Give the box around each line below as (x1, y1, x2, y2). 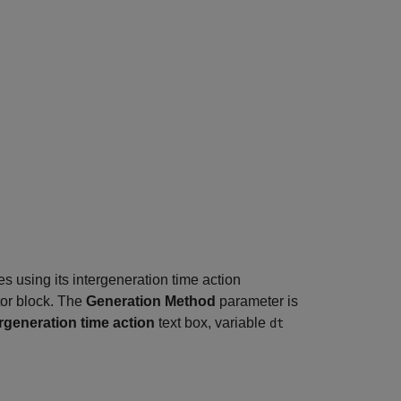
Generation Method (86, 294, 216, 309)
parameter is (216, 294, 298, 309)
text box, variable (155, 315, 269, 330)
